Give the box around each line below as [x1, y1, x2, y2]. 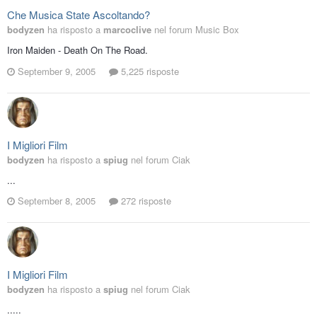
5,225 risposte [118, 64, 179, 78]
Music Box [195, 23, 239, 37]
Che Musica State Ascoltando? [7, 7, 150, 23]
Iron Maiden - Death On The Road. [7, 43, 148, 57]
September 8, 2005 [18, 194, 96, 208]
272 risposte [118, 194, 171, 208]
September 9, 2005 [18, 64, 96, 78]
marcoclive [103, 23, 151, 37]
